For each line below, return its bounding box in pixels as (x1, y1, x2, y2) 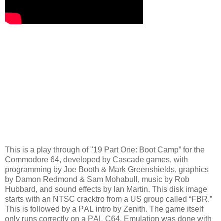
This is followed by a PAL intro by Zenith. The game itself (5, 204, 203, 213)
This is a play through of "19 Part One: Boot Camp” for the (5, 145, 205, 154)
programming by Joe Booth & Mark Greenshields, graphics (5, 165, 209, 174)
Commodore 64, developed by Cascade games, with (5, 155, 188, 164)
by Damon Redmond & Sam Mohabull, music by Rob (5, 175, 189, 184)
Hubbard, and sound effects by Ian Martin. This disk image (5, 184, 207, 193)
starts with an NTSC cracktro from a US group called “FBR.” (5, 194, 212, 203)
